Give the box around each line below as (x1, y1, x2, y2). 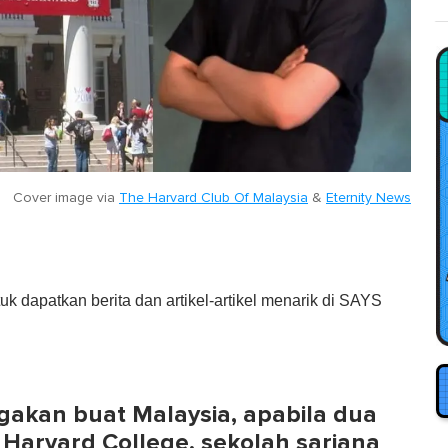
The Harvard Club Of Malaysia (119, 190, 308, 205)
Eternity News (326, 190, 411, 205)
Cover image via (13, 190, 119, 205)
